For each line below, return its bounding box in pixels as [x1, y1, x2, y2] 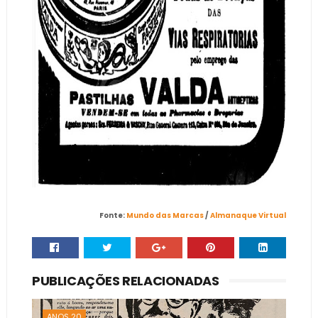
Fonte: [99, 209, 127, 221]
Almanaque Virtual [210, 209, 287, 221]
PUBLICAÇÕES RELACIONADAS [31, 271, 219, 290]
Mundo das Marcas [126, 209, 204, 221]
